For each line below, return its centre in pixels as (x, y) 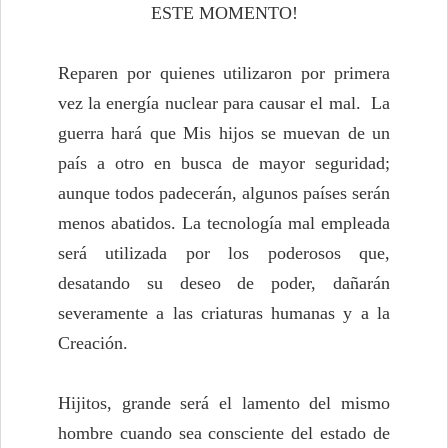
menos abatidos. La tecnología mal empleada (224, 223)
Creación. (95, 343)
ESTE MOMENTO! (224, 13)
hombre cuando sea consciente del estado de (224, 433)
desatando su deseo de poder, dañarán (224, 283)
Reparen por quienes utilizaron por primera (224, 73)
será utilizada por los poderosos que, (224, 253)
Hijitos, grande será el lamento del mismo (224, 403)
